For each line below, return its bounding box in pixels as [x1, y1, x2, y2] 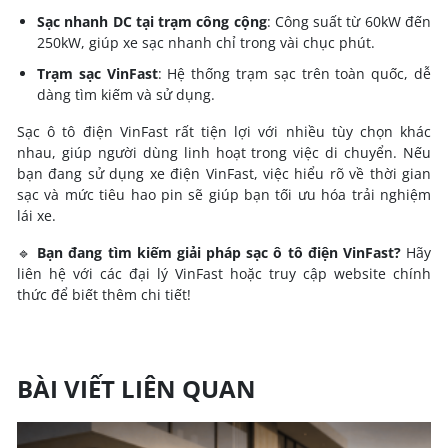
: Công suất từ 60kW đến [266, 12, 432, 32]
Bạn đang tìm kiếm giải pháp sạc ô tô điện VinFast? [37, 243, 401, 263]
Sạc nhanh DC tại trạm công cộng [37, 12, 267, 32]
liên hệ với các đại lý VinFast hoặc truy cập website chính [17, 264, 431, 284]
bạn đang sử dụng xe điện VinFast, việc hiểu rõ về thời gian [17, 164, 431, 184]
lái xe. [17, 206, 56, 226]
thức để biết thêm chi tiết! [17, 285, 191, 305]
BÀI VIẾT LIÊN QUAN [17, 372, 256, 406]
